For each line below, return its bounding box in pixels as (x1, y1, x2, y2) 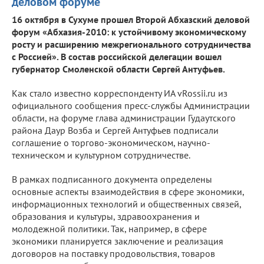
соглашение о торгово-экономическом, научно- (12, 136, 210, 148)
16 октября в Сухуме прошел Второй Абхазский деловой (12, 13, 250, 25)
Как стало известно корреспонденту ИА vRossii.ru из (12, 87, 227, 99)
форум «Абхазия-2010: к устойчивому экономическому (12, 25, 246, 38)
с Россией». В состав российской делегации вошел (12, 50, 222, 62)
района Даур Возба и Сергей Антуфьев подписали (12, 124, 219, 136)
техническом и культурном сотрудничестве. (12, 148, 190, 161)
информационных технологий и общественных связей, (12, 197, 241, 210)
